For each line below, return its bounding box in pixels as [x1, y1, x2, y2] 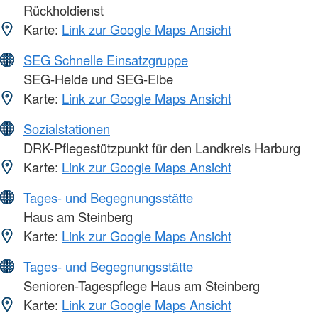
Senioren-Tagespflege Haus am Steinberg [20, 276, 260, 295]
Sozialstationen [23, 119, 110, 138]
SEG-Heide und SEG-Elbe [20, 70, 173, 89]
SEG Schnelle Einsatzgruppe [23, 50, 188, 70]
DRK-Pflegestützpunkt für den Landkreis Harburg [20, 138, 300, 158]
